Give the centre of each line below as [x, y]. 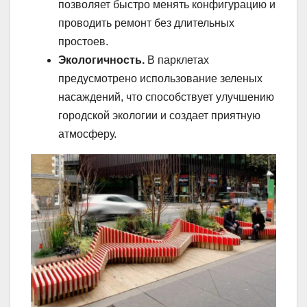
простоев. [83, 42]
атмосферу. [87, 134]
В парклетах [177, 60]
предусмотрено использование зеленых [160, 79]
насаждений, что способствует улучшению [166, 97]
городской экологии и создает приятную [159, 116]
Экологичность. [101, 60]
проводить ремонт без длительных [146, 23]
